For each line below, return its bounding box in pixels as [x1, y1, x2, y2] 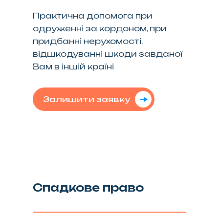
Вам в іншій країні [33, 61, 114, 71]
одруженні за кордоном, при [33, 23, 167, 33]
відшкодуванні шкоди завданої [33, 48, 183, 59]
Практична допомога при [33, 10, 153, 21]
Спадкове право [33, 180, 144, 194]
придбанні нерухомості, [33, 36, 143, 46]
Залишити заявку [43, 94, 131, 104]
